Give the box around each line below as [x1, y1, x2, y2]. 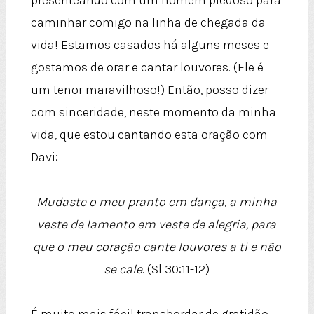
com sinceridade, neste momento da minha [30, 104, 276, 121]
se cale [104, 261, 143, 278]
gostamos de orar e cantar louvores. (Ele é [30, 60, 264, 76]
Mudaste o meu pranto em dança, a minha [36, 194, 278, 210]
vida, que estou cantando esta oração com [30, 127, 268, 143]
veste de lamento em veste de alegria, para [37, 217, 277, 233]
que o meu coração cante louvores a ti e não [32, 239, 281, 255]
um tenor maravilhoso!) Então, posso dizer [30, 82, 268, 98]
